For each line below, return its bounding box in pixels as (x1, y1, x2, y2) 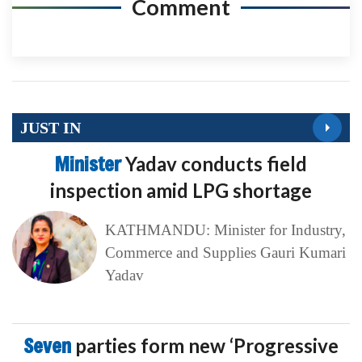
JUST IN (20, 118, 81, 137)
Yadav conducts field (125, 152, 307, 176)
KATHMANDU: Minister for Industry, (104, 221, 346, 239)
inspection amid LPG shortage (50, 179, 312, 203)
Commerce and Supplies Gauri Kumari (104, 244, 346, 262)
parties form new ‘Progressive (75, 334, 339, 358)
